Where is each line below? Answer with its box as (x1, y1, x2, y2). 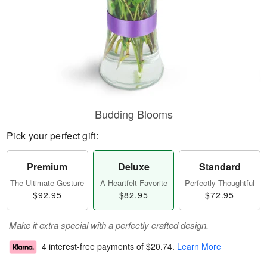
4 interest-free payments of (42, 240, 146, 253)
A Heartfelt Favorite (100, 177, 167, 188)
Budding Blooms (94, 106, 173, 122)
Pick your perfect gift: (7, 129, 98, 142)
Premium (27, 160, 68, 173)
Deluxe (117, 160, 150, 173)
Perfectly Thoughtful (185, 177, 255, 188)
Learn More (177, 240, 221, 253)
